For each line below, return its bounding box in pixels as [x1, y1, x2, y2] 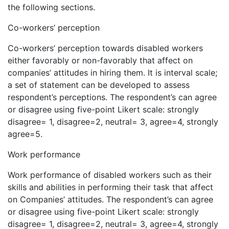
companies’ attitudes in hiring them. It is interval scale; [8, 67, 217, 78]
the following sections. [8, 2, 95, 13]
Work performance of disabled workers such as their [8, 170, 212, 180]
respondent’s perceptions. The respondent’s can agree [8, 92, 217, 103]
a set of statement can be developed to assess [8, 80, 190, 90]
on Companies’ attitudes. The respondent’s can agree [8, 194, 213, 205]
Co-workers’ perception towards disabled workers [8, 43, 203, 54]
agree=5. [8, 129, 42, 140]
